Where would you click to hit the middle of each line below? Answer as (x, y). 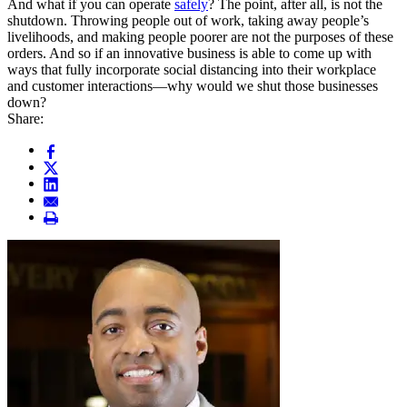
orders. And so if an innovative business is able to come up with (189, 54)
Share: (25, 119)
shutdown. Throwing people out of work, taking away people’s (188, 21)
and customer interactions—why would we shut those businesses (193, 86)
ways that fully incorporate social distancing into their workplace (192, 70)
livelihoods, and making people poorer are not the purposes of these (200, 37)
